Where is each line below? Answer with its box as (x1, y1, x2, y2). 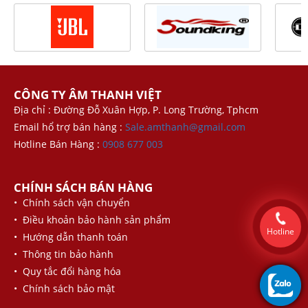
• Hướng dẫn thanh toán (14, 230, 128, 243)
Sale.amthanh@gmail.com (125, 120, 245, 133)
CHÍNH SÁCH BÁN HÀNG (14, 179, 153, 195)
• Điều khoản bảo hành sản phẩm (14, 212, 170, 226)
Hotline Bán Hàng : (14, 137, 102, 151)
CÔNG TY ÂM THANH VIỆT (14, 86, 162, 102)
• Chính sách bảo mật (14, 281, 115, 295)
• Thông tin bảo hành (14, 247, 113, 261)
